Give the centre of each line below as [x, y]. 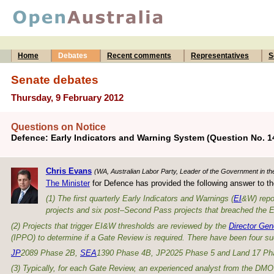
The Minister [68, 183]
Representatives [220, 56]
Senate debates [55, 80]
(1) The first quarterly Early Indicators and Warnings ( [139, 199]
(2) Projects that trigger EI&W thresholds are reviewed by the [120, 226]
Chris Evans [68, 171]
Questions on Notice [58, 127]
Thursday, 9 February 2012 [67, 98]
